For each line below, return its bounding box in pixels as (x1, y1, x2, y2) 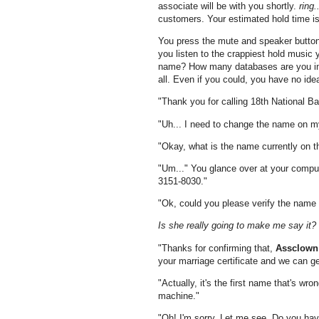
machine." (158, 290, 199, 301)
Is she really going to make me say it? (158, 220, 316, 231)
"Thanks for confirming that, (158, 242, 276, 253)
